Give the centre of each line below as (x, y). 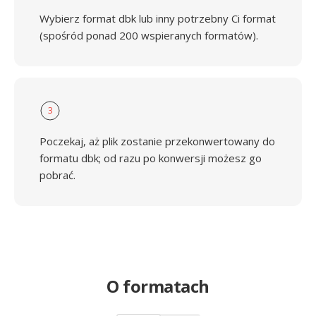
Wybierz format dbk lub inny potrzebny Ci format (158, 18)
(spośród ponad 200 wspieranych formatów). (149, 35)
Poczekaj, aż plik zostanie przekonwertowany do (157, 141)
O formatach (158, 286)
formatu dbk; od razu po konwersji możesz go (151, 158)
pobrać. (57, 175)
